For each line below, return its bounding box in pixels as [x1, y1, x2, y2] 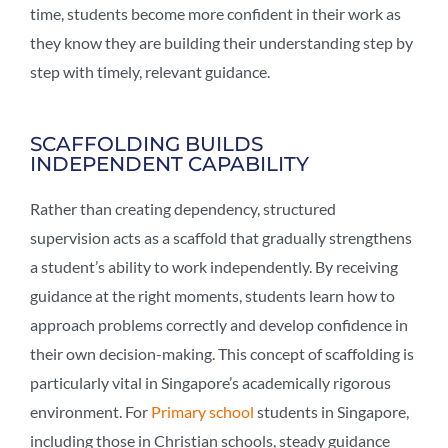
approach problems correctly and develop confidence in [30, 314, 408, 334]
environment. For [30, 401, 151, 421]
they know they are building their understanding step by [30, 32, 413, 52]
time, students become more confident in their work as [30, 3, 401, 23]
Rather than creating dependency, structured [30, 198, 336, 218]
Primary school [151, 401, 254, 421]
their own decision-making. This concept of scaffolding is [30, 343, 414, 363]
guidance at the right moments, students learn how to [30, 285, 395, 305]
